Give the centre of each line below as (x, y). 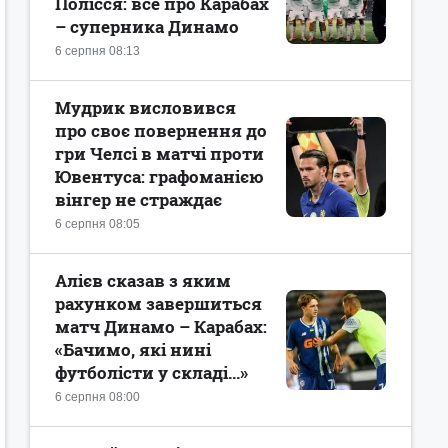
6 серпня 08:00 (97, 397)
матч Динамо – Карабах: (161, 326)
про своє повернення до (161, 130)
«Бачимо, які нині (133, 349)
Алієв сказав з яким (143, 280)
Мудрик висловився (145, 107)
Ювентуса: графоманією (159, 176)
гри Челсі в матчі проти (159, 153)
